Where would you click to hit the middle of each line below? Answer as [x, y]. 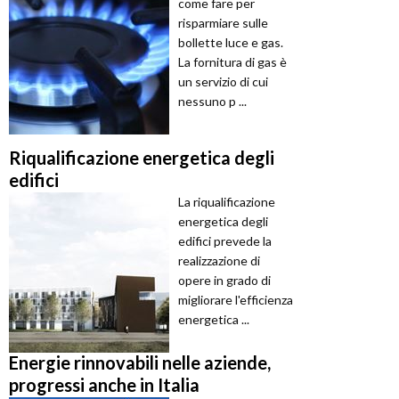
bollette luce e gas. [231, 42]
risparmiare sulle [223, 22]
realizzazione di [219, 260]
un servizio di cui [223, 81]
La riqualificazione [227, 201]
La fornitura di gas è [232, 61]
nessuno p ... [212, 101]
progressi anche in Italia [104, 384]
